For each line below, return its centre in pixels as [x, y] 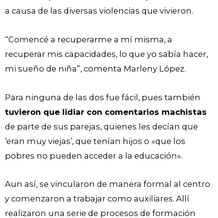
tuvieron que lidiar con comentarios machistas [106, 112]
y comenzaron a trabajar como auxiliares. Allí [97, 199]
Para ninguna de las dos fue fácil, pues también [103, 97]
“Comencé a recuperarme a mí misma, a [89, 39]
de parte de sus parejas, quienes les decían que [101, 126]
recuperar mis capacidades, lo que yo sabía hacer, [106, 54]
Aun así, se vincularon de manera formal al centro [108, 184]
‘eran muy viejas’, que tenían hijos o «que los [95, 141]
